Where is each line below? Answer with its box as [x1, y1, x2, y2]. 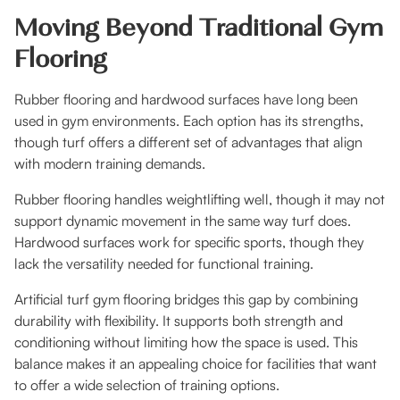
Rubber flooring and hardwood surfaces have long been [14, 90, 358, 109]
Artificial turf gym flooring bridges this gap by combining [14, 290, 358, 309]
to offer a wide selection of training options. [14, 376, 279, 395]
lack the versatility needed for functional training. [14, 254, 313, 273]
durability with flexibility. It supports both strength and [14, 312, 343, 330]
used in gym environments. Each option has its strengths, [14, 112, 363, 130]
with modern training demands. [14, 154, 205, 173]
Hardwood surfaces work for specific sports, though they [14, 233, 364, 252]
